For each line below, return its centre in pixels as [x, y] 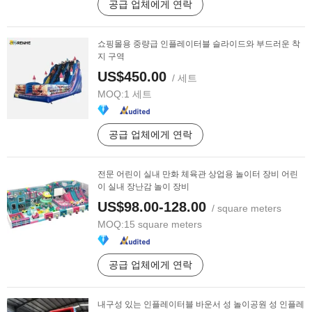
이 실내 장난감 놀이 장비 [143, 187]
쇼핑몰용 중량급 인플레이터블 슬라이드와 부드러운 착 [199, 44]
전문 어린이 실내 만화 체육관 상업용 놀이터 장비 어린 [198, 174]
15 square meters [163, 224]
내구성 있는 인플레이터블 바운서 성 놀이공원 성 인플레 [201, 304]
